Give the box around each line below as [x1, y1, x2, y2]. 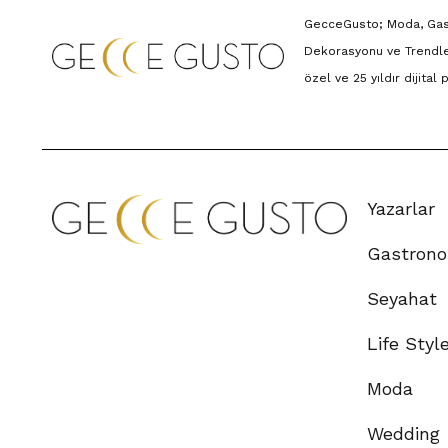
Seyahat [367, 287, 437, 309]
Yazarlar [367, 197, 435, 219]
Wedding [367, 422, 440, 444]
